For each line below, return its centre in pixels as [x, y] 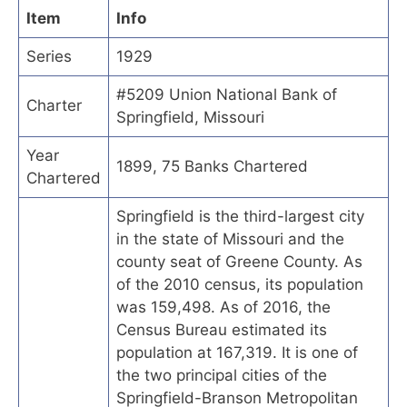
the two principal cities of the [222, 375]
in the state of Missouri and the [230, 238]
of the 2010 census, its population [240, 284]
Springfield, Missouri [190, 117]
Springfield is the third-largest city [240, 216]
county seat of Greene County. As [239, 261]
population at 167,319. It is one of [237, 352]
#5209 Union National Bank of [227, 94]
